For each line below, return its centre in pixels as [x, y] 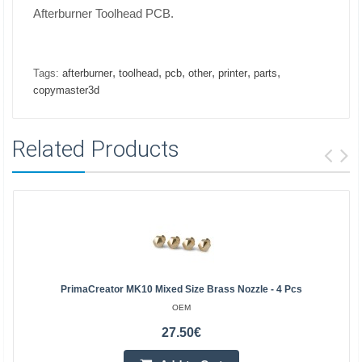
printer [233, 73]
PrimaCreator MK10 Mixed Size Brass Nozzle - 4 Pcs [181, 289]
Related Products [96, 149]
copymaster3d [66, 90]
